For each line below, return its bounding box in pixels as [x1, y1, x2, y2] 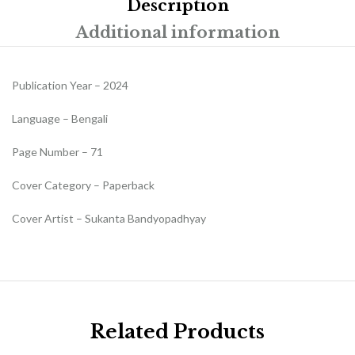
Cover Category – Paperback [12, 177, 155, 192]
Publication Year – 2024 [12, 78, 128, 92]
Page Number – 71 [12, 144, 103, 158]
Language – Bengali [12, 111, 108, 125]
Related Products [90, 319, 265, 343]
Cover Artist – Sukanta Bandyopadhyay [12, 211, 206, 225]
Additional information [75, 22, 280, 42]
